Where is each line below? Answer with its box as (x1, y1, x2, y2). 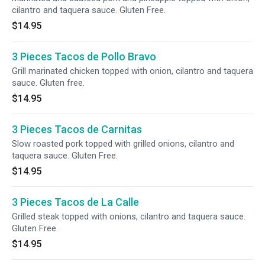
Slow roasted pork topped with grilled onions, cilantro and (12, 138, 234, 149)
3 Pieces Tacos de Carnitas (12, 123, 142, 135)
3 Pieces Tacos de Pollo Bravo (12, 50, 156, 63)
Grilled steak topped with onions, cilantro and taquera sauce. (12, 211, 245, 222)
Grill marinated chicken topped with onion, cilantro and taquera (12, 66, 253, 76)
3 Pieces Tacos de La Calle (12, 196, 139, 208)
